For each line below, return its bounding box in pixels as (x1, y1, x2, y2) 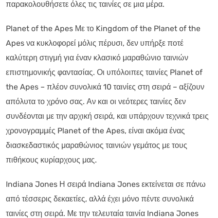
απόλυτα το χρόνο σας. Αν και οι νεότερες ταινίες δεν (6, 96, 186, 106)
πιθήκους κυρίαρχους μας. (6, 155, 97, 164)
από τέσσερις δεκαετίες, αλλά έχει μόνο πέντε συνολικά (6, 194, 194, 203)
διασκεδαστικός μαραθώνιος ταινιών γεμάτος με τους (6, 140, 187, 150)
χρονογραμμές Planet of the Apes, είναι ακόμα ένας (6, 126, 185, 135)
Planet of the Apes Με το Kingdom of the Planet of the (6, 23, 200, 33)
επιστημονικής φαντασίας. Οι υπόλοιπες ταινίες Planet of (6, 67, 202, 77)
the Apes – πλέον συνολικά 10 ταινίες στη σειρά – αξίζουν (6, 82, 204, 91)
